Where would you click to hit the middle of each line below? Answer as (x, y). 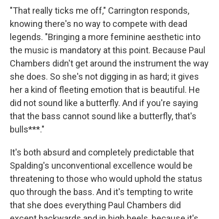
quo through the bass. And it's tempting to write (101, 192)
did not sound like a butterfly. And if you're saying (104, 103)
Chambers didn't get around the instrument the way (109, 64)
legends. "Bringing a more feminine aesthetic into (105, 37)
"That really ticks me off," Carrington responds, (99, 11)
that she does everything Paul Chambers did (95, 205)
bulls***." (27, 130)
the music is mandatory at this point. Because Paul (108, 50)
